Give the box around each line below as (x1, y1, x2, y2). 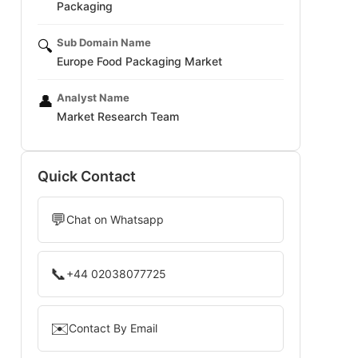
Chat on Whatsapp (66, 213, 164, 226)
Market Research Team (57, 109, 179, 123)
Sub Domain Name (57, 36, 151, 49)
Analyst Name (57, 91, 129, 104)
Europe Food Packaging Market (57, 54, 222, 68)
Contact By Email (69, 321, 157, 335)
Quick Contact (38, 168, 136, 185)
